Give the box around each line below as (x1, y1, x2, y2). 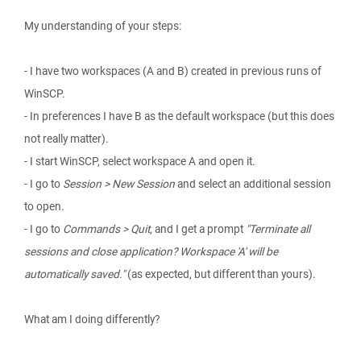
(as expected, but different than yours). (125, 267, 316, 281)
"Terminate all (246, 222, 310, 236)
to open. (24, 199, 64, 214)
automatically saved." (24, 267, 125, 281)
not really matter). (24, 131, 109, 146)
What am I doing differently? (24, 312, 160, 326)
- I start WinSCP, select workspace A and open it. (24, 154, 255, 168)
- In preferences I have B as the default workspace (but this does (24, 109, 334, 123)
